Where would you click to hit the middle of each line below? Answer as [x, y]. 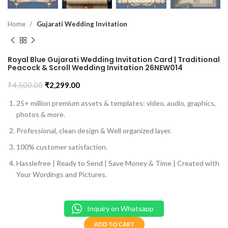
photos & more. [41, 115]
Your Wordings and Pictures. [62, 175]
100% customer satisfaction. [62, 147]
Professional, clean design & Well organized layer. [94, 131]
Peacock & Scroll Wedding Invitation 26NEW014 [95, 68]
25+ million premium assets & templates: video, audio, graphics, [116, 103]
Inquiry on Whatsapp [120, 209]
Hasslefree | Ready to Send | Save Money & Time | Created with [118, 163]
